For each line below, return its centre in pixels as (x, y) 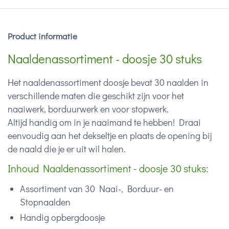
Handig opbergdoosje (62, 217)
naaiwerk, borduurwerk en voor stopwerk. (88, 109)
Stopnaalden (45, 202)
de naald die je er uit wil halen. (67, 149)
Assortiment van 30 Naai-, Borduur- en (97, 189)
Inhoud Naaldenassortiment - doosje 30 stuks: (108, 168)
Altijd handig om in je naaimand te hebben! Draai (104, 122)
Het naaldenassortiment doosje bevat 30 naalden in (108, 83)
